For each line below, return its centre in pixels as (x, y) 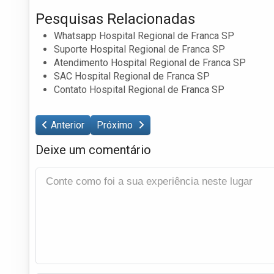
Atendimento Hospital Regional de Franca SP (150, 62)
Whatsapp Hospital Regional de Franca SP (144, 35)
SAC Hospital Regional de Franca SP (132, 76)
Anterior (68, 125)
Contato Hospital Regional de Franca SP (139, 89)
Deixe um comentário (93, 150)
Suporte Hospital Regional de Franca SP (139, 49)
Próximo (116, 125)
